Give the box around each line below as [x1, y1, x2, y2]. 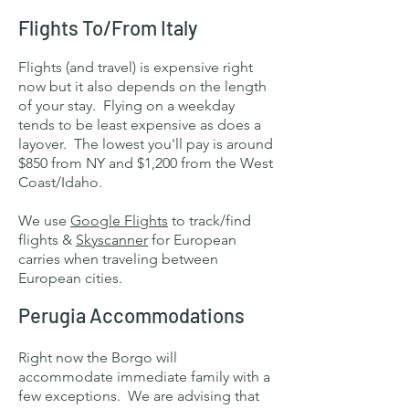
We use [18, 212, 70, 229]
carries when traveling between [18, 250, 218, 267]
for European [148, 231, 236, 248]
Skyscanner [76, 231, 148, 248]
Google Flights [70, 212, 168, 229]
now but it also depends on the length [18, 78, 267, 95]
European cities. [18, 269, 122, 287]
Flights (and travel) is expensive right [18, 58, 253, 76]
